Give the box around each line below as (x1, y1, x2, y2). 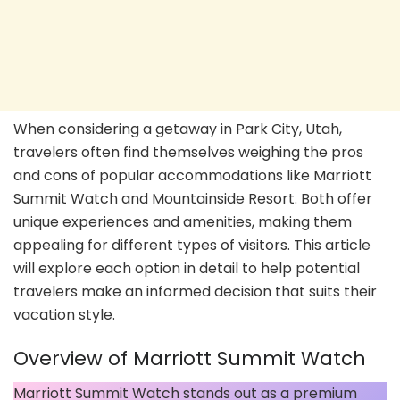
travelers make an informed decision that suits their (13, 280, 377, 302)
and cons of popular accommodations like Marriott (13, 164, 371, 186)
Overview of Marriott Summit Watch (13, 345, 366, 373)
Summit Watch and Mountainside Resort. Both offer (13, 187, 372, 209)
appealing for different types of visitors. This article (13, 234, 371, 255)
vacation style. (13, 304, 115, 325)
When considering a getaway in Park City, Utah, (13, 118, 342, 139)
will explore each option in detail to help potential (13, 257, 360, 279)
